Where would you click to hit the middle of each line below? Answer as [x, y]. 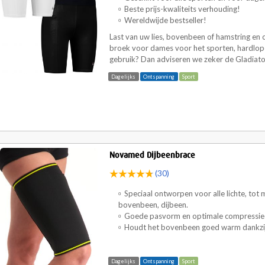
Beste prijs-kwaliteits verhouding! [183, 9]
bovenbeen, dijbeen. [154, 205]
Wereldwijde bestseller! [165, 20]
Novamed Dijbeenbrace [152, 155]
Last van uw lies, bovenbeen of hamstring [181, 37]
